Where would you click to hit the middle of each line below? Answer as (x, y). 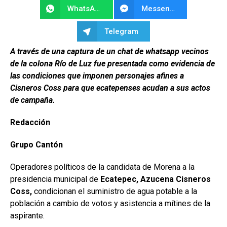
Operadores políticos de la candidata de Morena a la (102, 167)
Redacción (31, 122)
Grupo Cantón (36, 144)
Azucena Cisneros (176, 179)
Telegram (121, 31)
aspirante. (27, 215)
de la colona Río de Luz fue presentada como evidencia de (112, 63)
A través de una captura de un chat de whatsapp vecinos (109, 51)
